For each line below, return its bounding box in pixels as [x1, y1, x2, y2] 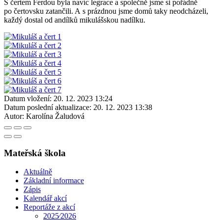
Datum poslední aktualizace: [4, 103, 91, 111]
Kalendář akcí [24, 194, 67, 203]
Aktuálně [24, 167, 52, 176]
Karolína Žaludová [26, 111, 84, 120]
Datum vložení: [4, 94, 52, 103]
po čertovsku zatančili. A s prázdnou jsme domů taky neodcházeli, [4, 6, 208, 15]
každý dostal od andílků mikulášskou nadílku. [4, 15, 147, 24]
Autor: [4, 111, 24, 120]
